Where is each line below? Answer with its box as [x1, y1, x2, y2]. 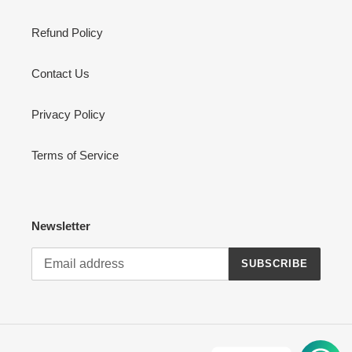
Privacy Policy [31, 108, 105, 122]
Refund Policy [31, 26, 103, 40]
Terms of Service [31, 148, 119, 163]
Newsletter [31, 219, 90, 233]
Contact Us [31, 67, 90, 81]
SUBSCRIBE [240, 258, 308, 270]
